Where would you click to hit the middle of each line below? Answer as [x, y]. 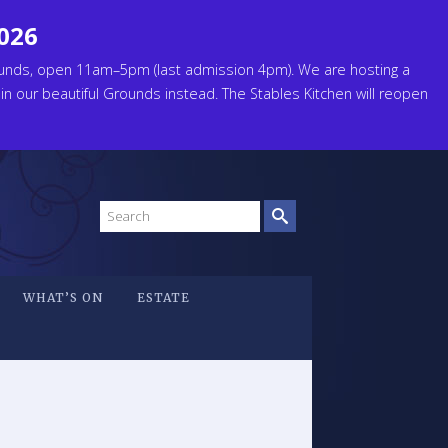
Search [124, 209]
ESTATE [164, 297]
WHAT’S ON [63, 297]
